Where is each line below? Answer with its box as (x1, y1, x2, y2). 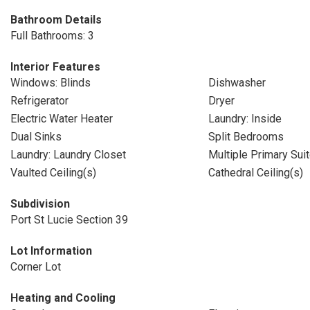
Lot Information (10, 244, 92, 257)
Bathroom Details (10, 13, 102, 26)
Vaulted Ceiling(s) (10, 166, 96, 179)
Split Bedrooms (208, 130, 284, 143)
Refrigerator (10, 94, 69, 107)
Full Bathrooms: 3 (10, 29, 94, 42)
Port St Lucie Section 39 (10, 213, 128, 226)
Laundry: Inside (208, 112, 282, 125)
